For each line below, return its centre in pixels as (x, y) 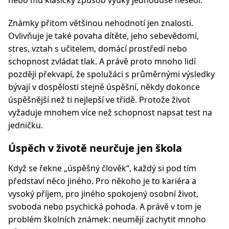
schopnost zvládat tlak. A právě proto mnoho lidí (102, 61)
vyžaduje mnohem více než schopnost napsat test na (110, 112)
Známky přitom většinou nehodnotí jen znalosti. (101, 23)
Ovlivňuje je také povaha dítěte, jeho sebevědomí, (104, 36)
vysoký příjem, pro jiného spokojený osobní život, (103, 194)
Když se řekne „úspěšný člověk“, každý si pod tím (102, 168)
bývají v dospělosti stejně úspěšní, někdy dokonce (104, 87)
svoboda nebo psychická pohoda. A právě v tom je (105, 207)
